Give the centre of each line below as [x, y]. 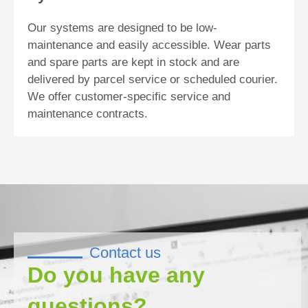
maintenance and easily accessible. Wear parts [149, 45]
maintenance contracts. [88, 113]
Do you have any [116, 275]
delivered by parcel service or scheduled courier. [153, 79]
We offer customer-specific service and [129, 96]
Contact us [125, 252]
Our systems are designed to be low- [122, 27]
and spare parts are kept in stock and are [133, 62]
